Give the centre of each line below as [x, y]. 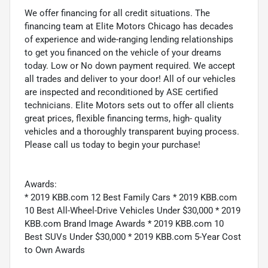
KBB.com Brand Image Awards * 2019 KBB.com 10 [124, 223]
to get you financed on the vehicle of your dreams [123, 52]
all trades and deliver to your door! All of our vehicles [130, 79]
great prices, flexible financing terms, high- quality [123, 118]
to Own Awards [55, 250]
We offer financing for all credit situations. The [117, 13]
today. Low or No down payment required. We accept [130, 66]
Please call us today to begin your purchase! [112, 144]
